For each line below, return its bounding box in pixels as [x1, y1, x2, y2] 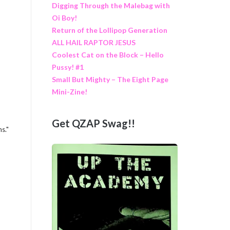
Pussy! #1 [51, 62, 84, 71]
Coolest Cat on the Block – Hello [51, 50, 164, 59]
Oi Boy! [51, 13, 77, 22]
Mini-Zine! [51, 87, 87, 96]
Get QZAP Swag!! [51, 117, 135, 130]
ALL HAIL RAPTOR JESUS [51, 37, 136, 47]
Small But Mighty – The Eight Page [51, 74, 168, 84]
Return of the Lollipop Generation [51, 25, 167, 34]
